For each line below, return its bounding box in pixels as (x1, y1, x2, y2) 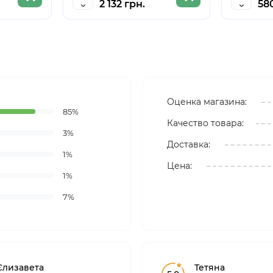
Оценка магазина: (167, 96, 247, 107)
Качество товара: (167, 118, 244, 129)
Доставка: (167, 139, 210, 150)
